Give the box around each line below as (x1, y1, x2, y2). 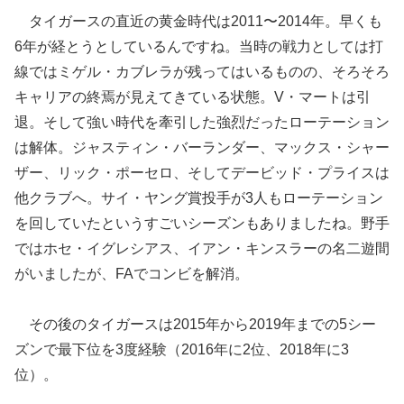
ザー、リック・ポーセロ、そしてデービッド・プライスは (14, 164, 390, 180)
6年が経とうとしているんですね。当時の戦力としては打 (14, 38, 383, 54)
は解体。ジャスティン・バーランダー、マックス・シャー (14, 139, 390, 155)
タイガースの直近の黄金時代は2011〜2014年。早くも (14, 13, 382, 29)
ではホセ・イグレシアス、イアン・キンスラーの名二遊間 (14, 240, 390, 256)
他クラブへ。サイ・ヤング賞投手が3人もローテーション (14, 189, 383, 206)
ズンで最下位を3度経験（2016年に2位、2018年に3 (14, 342, 349, 358)
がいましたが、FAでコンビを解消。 (14, 265, 249, 281)
